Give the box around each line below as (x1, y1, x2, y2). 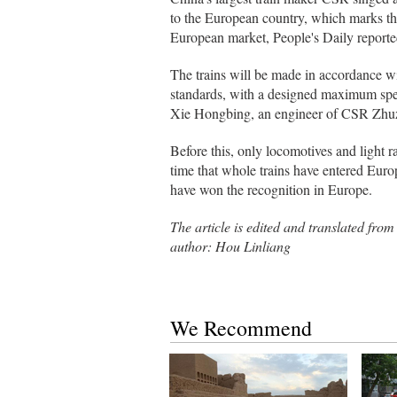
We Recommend (170, 314, 312, 342)
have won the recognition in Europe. (170, 180, 372, 198)
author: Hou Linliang (170, 237, 291, 255)
